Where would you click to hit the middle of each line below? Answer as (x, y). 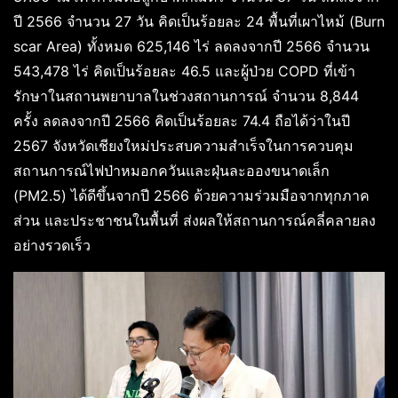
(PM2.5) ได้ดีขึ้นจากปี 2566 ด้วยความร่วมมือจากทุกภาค (191, 196)
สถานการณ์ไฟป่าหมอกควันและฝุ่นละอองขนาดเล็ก (171, 171)
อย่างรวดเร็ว (52, 246)
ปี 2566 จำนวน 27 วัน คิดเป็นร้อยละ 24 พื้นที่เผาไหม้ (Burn (199, 22)
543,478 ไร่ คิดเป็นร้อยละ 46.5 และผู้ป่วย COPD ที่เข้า (184, 72)
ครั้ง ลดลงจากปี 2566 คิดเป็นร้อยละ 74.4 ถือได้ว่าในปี (182, 121)
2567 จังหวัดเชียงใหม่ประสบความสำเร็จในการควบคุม (183, 146)
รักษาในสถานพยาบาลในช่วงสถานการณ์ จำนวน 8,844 (186, 96)
